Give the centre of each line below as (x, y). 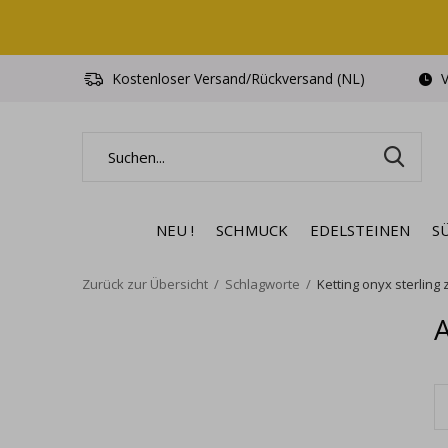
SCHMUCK (251, 229)
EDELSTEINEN (359, 229)
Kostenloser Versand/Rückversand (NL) (236, 78)
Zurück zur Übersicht (145, 284)
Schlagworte (262, 284)
